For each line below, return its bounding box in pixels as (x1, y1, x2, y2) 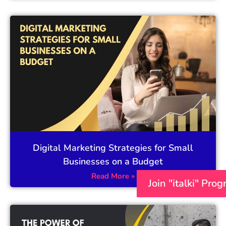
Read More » (91, 171, 135, 182)
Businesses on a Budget (63, 155, 163, 168)
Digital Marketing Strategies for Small (33, 142, 193, 154)
